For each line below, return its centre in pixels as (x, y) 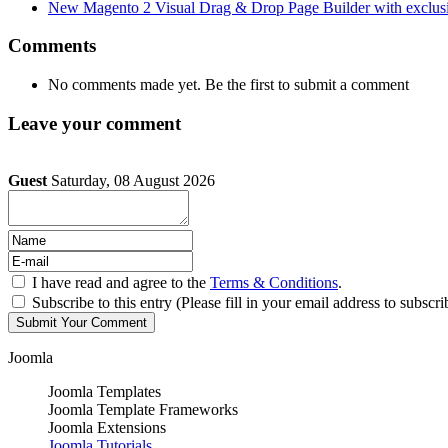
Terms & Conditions (274, 282)
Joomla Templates (104, 391)
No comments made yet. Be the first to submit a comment (228, 85)
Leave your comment (94, 123)
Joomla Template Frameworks (143, 409)
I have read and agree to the (121, 282)
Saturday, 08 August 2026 (133, 180)
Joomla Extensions (107, 427)
